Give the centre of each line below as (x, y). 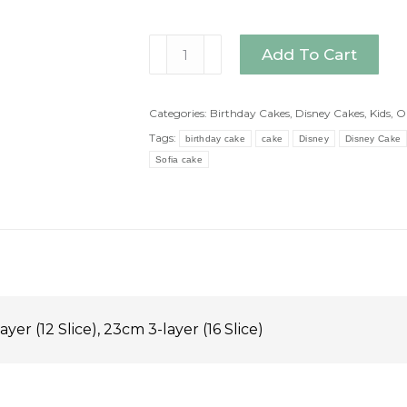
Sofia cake (179, 159)
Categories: (179, 113)
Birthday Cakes (250, 113)
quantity (168, 88)
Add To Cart (309, 54)
